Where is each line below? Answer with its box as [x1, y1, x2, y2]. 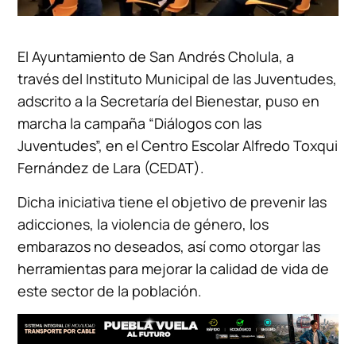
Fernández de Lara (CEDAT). [17, 158, 205, 178]
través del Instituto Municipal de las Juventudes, [17, 69, 338, 89]
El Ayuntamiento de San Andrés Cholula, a [17, 47, 295, 67]
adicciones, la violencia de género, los [17, 215, 269, 234]
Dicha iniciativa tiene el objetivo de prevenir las [17, 192, 327, 212]
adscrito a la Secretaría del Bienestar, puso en [17, 91, 320, 111]
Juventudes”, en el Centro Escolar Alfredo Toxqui [17, 136, 339, 156]
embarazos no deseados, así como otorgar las [17, 237, 321, 257]
